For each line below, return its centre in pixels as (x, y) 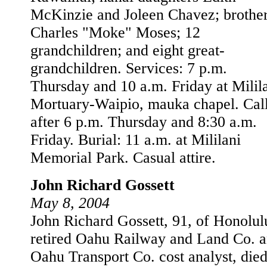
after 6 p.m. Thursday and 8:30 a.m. (144, 122)
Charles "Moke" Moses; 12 (115, 32)
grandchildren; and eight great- (128, 50)
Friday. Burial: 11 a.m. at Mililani (136, 140)
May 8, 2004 (70, 203)
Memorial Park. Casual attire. (123, 158)
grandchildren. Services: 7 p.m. (129, 68)
